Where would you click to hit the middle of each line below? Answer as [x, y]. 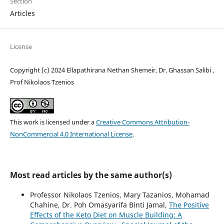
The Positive [189, 205]
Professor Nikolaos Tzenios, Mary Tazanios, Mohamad [119, 195]
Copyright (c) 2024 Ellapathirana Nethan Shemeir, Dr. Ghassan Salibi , [112, 70]
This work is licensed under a [53, 122]
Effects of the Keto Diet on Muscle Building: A [106, 215]
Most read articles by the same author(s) [91, 175]
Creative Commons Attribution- [142, 122]
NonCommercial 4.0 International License [71, 134]
